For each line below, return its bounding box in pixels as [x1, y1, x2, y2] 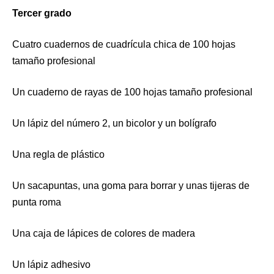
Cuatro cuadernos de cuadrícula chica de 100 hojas [12, 39, 235, 50]
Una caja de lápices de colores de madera [12, 228, 195, 239]
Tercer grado [12, 7, 72, 18]
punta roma [12, 196, 61, 207]
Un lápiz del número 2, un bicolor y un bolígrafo [12, 117, 217, 128]
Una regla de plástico [12, 149, 105, 160]
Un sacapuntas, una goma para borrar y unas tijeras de [12, 180, 250, 191]
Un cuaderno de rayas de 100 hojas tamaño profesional [12, 86, 253, 97]
